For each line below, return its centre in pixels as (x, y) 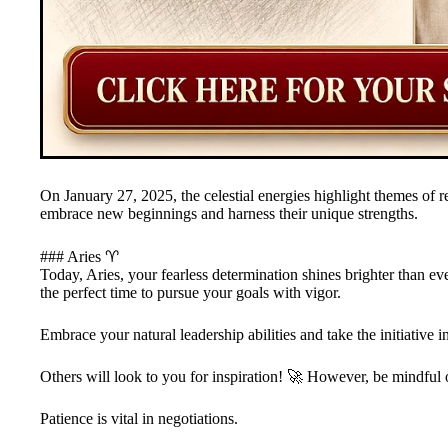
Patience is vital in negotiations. (139, 418)
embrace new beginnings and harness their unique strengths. (229, 213)
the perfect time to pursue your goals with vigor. (190, 292)
